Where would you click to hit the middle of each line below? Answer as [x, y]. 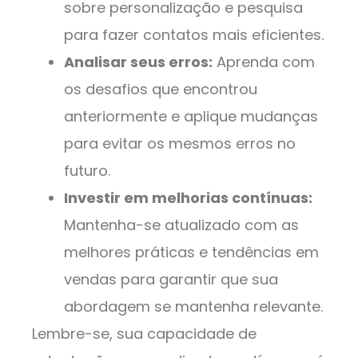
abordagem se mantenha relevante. [193, 307]
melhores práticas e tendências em [191, 253]
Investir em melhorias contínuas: [188, 198]
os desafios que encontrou [161, 89]
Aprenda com [264, 62]
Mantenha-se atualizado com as [181, 225]
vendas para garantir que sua [171, 280]
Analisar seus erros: [138, 62]
